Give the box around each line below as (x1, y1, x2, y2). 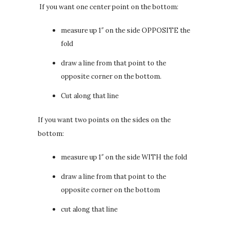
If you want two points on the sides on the (38, 115, 171, 124)
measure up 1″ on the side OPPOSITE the (61, 26, 190, 35)
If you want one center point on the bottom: (38, 2, 178, 11)
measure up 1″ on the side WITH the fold (61, 152, 189, 162)
